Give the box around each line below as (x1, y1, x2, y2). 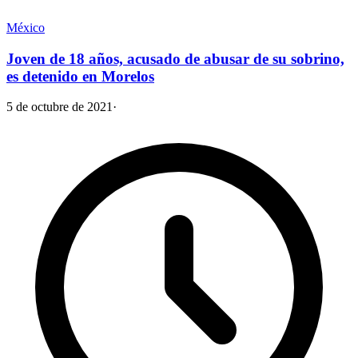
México (6, 20, 45, 34)
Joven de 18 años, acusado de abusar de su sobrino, (6, 50, 344, 67)
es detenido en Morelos (6, 67, 154, 85)
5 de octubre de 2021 (6, 100, 113, 114)
